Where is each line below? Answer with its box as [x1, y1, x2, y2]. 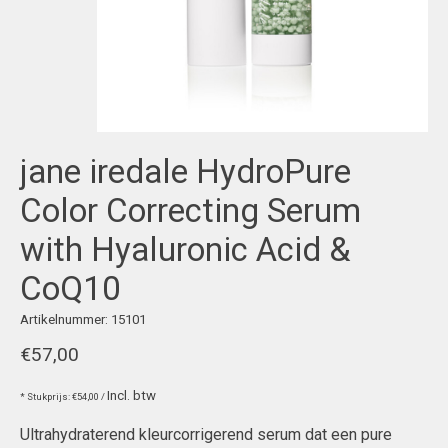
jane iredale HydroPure [20, 151, 351, 191]
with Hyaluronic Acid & [20, 229, 350, 269]
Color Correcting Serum [20, 190, 361, 230]
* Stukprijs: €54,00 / [20, 391, 107, 403]
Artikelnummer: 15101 [20, 311, 146, 327]
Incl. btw [107, 388, 156, 404]
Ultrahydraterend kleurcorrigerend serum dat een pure [20, 425, 392, 445]
